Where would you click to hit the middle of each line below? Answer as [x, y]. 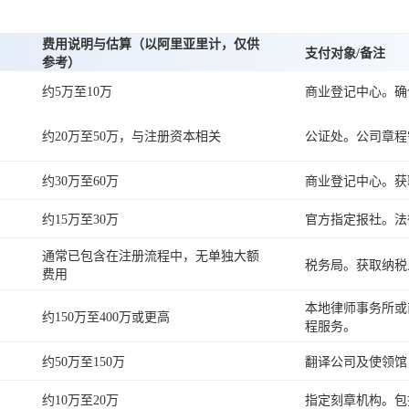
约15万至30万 [80, 220]
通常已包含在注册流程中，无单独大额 [151, 257]
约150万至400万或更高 [106, 318]
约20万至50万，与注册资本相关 [131, 137]
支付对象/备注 [345, 54]
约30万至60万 [80, 182]
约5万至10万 [77, 92]
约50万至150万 [84, 362]
